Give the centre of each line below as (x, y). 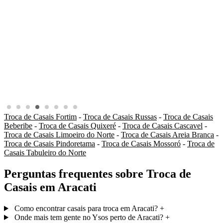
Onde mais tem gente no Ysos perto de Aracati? (89, 218)
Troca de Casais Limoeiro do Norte (59, 135)
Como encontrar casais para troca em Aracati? (86, 209)
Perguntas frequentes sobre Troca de (98, 174)
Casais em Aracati (50, 187)
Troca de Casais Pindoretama (50, 144)
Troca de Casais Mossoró (141, 144)
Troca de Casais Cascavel (163, 126)
